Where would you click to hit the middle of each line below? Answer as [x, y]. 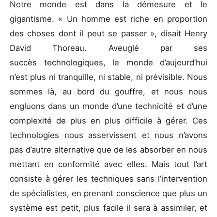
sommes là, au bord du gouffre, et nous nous [108, 92]
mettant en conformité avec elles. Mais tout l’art [108, 164]
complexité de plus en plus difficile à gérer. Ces [108, 121]
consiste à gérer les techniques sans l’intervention [108, 179]
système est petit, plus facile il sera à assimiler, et [108, 208]
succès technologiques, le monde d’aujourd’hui [108, 63]
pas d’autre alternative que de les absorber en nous [108, 150]
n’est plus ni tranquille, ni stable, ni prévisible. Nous [108, 77]
